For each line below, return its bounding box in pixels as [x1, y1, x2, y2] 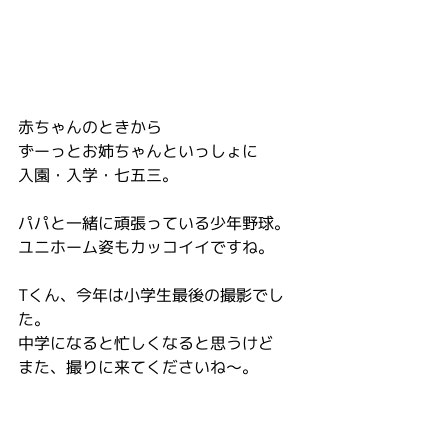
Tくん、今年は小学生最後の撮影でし [18, 284, 284, 306]
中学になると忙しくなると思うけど [18, 332, 274, 354]
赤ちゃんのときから [18, 116, 162, 138]
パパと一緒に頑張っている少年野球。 [18, 212, 290, 234]
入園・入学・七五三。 [18, 164, 178, 186]
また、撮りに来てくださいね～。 [18, 356, 258, 378]
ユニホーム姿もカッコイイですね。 [18, 236, 274, 258]
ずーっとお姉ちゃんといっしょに [18, 140, 258, 162]
